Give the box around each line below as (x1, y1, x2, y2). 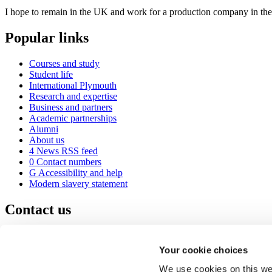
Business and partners (29, 102, 112, 113)
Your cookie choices (159, 244, 248, 255)
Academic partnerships (29, 113, 117, 124)
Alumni (29, 124, 58, 135)
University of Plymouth (29, 229, 119, 240)
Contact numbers (34, 157, 101, 168)
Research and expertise (29, 91, 117, 102)
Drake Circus (29, 240, 80, 251)
